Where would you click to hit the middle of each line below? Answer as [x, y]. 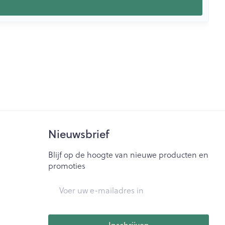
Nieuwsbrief [79, 134]
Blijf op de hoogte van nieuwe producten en [129, 154]
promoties [67, 165]
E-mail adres [71, 184]
